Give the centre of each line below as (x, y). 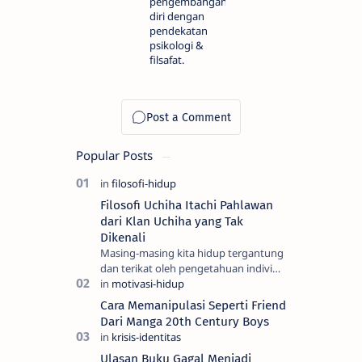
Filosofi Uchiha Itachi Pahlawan (187, 206)
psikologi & (177, 46)
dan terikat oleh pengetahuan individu (193, 269)
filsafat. (167, 60)
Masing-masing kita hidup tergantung (192, 253)
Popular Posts (116, 156)
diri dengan (177, 17)
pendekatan (179, 31)
